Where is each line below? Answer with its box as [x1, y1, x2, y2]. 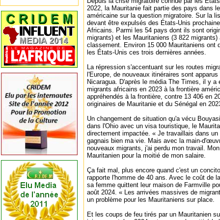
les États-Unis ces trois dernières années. [87, 49, 206, 56]
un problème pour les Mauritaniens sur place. [87, 196, 215, 203]
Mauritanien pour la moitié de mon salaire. [87, 152, 206, 159]
